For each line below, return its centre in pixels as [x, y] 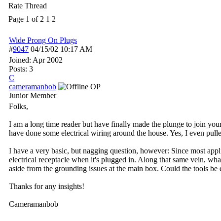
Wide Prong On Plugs [43, 40]
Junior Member [33, 95]
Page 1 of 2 [26, 19]
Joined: [21, 60]
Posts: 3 [21, 69]
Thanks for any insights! [47, 186]
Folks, [18, 106]
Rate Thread [28, 6]
